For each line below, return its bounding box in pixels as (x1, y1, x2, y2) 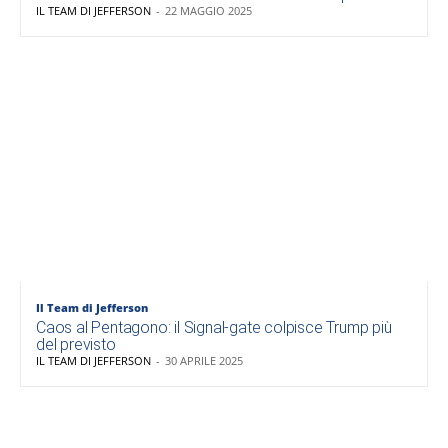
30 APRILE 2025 (165, 352, 243, 368)
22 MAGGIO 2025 (165, 2, 252, 18)
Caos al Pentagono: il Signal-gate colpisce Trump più (36, 317, 392, 337)
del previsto (36, 334, 116, 354)
